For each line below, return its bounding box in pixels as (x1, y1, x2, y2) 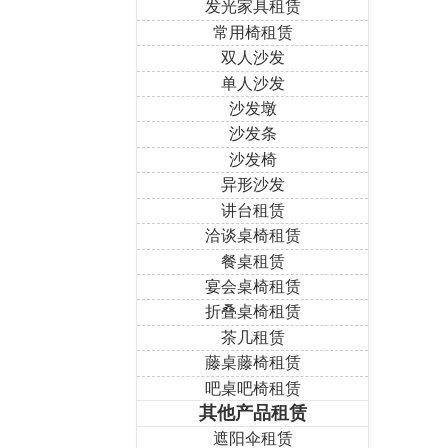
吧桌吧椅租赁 (204, 379, 301, 397)
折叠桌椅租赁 (204, 303, 301, 321)
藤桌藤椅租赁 (204, 354, 301, 372)
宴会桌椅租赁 (204, 278, 301, 296)
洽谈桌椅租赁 (204, 227, 301, 245)
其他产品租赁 (198, 403, 307, 424)
